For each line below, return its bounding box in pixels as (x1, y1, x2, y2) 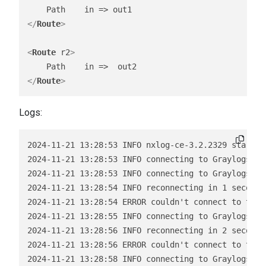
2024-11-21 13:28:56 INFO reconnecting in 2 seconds (27, 226, 265, 235)
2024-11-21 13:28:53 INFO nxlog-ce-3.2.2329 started (27, 140, 265, 150)
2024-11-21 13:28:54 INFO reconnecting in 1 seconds (27, 183, 265, 192)
